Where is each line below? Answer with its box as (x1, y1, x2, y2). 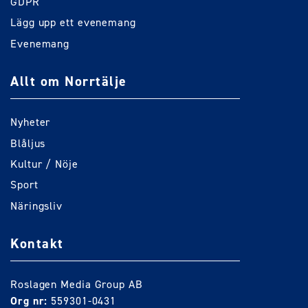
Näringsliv (10, 198, 63, 213)
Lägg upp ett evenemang (10, 15, 136, 30)
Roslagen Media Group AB (10, 277, 143, 292)
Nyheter (10, 115, 51, 130)
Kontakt (10, 234, 64, 253)
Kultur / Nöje (10, 156, 78, 171)
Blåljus (10, 135, 46, 151)
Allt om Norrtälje (10, 72, 127, 90)
